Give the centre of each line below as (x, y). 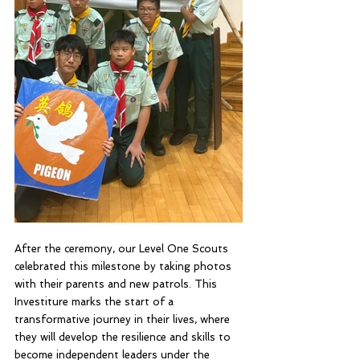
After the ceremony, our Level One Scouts (123, 249)
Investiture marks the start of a (96, 302)
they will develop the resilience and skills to (124, 337)
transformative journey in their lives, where (124, 319)
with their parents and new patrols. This (117, 284)
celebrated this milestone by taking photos (125, 266)
